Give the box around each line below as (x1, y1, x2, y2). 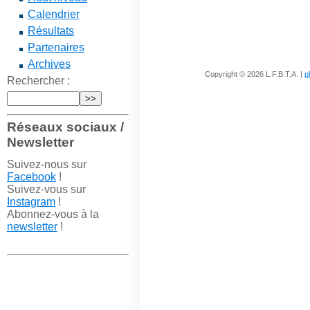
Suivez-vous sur (6, 183, 86, 195)
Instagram (6, 195, 55, 208)
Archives (27, 58, 71, 70)
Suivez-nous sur (6, 158, 86, 170)
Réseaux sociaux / (6, 120, 124, 134)
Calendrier (27, 8, 80, 20)
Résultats (27, 25, 74, 37)
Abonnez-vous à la (6, 208, 99, 220)
